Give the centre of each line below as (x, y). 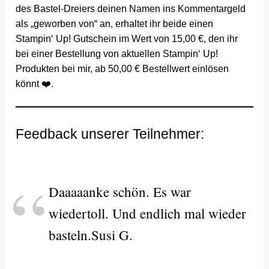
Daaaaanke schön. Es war (120, 191)
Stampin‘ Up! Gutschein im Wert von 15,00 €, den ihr (127, 38)
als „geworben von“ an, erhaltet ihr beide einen (115, 23)
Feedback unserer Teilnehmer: (110, 134)
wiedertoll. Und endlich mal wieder (148, 213)
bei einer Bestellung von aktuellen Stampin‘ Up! (117, 53)
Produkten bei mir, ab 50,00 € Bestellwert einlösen (122, 68)
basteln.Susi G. (91, 234)
